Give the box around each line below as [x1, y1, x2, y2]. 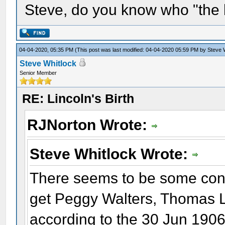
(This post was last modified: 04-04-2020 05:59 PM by [75, 47, 208, 53]
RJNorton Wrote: [27, 117, 152, 133]
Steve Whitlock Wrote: [30, 145, 192, 162]
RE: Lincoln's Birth [22, 91, 135, 105]
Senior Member [20, 70, 57, 76]
